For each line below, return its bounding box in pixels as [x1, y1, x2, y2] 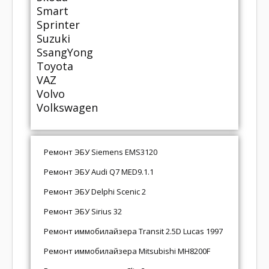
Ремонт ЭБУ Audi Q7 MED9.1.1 [44, 166, 154, 177]
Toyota [37, 58, 73, 73]
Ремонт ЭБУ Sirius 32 [44, 205, 122, 217]
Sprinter [37, 17, 80, 32]
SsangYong [37, 44, 93, 59]
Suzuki [37, 31, 70, 46]
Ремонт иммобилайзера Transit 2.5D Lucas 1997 [44, 225, 223, 237]
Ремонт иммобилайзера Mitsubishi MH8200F [44, 245, 210, 256]
